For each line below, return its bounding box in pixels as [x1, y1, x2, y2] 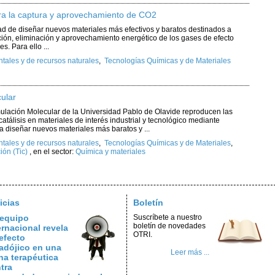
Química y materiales [76, 147, 145, 156]
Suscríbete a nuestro [133, 213, 202, 222]
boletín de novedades [133, 222, 206, 230]
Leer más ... [170, 248, 209, 257]
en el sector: [33, 147, 76, 156]
